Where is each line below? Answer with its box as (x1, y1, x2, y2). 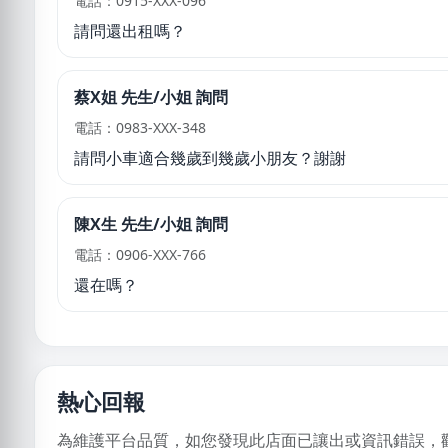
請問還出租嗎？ (74, 19, 186, 42)
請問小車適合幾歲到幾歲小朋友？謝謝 (74, 146, 346, 169)
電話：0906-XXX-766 (74, 244, 206, 264)
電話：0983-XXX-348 (74, 117, 206, 137)
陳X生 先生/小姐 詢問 (74, 212, 228, 235)
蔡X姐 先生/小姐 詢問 (74, 85, 228, 108)
